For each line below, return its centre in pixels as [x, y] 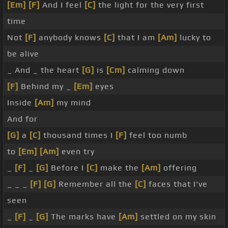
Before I [67, 168]
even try [77, 152]
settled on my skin [177, 217]
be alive [23, 54]
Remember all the [95, 184]
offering [179, 168]
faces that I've [177, 184]
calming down [155, 70]
